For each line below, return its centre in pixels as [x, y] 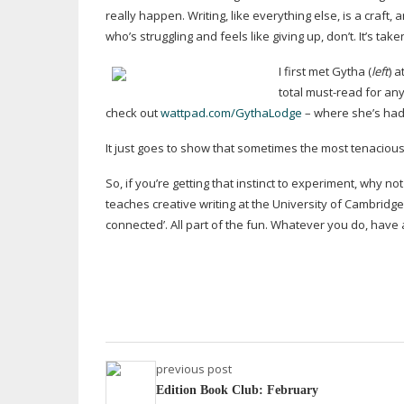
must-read [334, 92]
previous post [194, 369]
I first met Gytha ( [325, 71]
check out [133, 113]
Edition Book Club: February [237, 390]
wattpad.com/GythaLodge [231, 113]
